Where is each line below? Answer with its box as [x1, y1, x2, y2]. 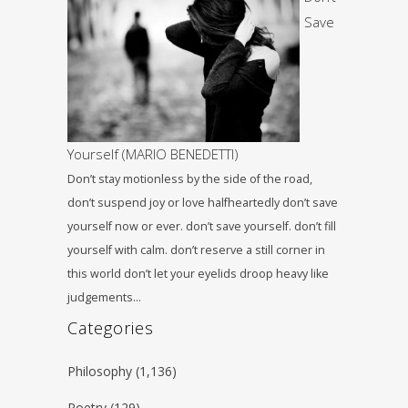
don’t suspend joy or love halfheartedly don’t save [67, 195, 338, 211]
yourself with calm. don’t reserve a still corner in [67, 242, 325, 259]
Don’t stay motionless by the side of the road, [67, 171, 312, 188]
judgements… [67, 290, 141, 306]
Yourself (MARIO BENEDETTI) [67, 145, 239, 164]
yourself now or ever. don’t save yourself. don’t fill [67, 219, 336, 235]
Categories [67, 317, 154, 340]
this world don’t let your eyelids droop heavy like [67, 266, 329, 282]
